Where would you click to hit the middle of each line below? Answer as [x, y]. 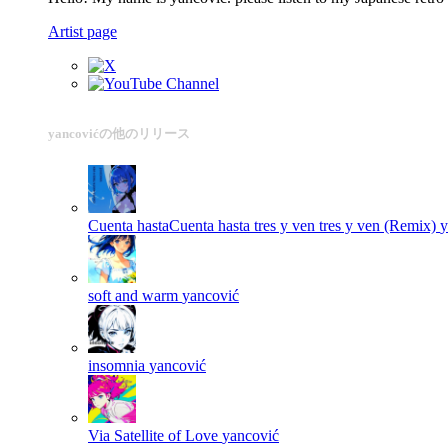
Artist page [82, 32]
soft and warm [133, 296]
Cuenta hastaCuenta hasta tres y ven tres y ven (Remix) [262, 226]
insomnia [116, 366]
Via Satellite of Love [153, 436]
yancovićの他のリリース [119, 134]
